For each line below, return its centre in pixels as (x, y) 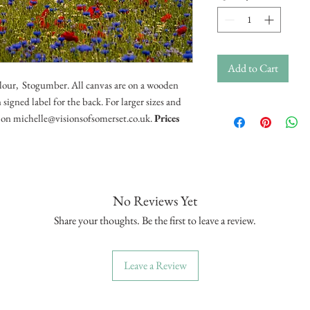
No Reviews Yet (155, 200)
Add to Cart (253, 68)
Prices (167, 118)
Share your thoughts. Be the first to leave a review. (155, 220)
